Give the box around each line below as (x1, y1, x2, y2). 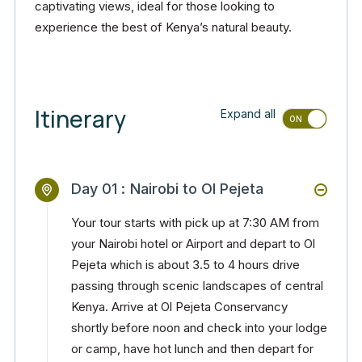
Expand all (221, 107, 276, 121)
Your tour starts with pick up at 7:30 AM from (71, 215, 319, 230)
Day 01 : (71, 180, 125, 197)
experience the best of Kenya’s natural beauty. (35, 19, 292, 35)
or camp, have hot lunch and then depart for (71, 341, 314, 356)
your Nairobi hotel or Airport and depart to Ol (71, 236, 315, 251)
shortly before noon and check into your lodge (71, 320, 327, 335)
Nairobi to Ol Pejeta (130, 180, 263, 197)
